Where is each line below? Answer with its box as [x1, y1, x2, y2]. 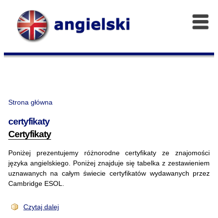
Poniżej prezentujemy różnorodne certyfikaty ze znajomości [8, 148, 210, 157]
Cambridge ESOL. [8, 179, 64, 187]
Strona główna [8, 98, 53, 107]
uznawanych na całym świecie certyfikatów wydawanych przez [8, 169, 210, 177]
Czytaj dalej [23, 202, 59, 211]
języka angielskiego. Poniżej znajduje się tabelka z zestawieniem [8, 159, 210, 167]
